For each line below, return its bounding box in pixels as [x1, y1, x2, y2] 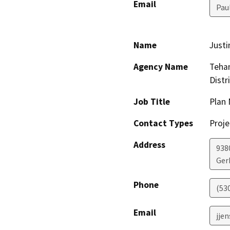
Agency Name [133, 61, 188, 73]
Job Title [133, 96, 170, 108]
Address [133, 139, 165, 151]
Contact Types [133, 118, 193, 129]
